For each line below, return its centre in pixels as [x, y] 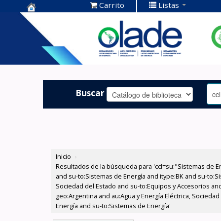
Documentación [63, 35]
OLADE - [45, 50]
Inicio [64, 157]
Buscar [90, 92]
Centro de [50, 19]
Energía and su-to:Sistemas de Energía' [113, 206]
